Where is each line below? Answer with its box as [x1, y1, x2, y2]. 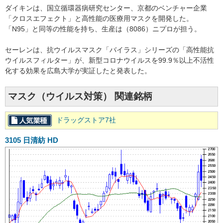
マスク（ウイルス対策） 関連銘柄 [8, 91, 152, 102]
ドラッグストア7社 [56, 115, 116, 124]
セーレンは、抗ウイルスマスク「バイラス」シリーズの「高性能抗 [5, 45, 214, 54]
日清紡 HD [23, 135, 58, 144]
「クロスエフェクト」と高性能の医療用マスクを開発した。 [5, 14, 193, 22]
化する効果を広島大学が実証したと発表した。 [5, 66, 151, 75]
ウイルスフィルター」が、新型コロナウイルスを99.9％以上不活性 [5, 56, 214, 64]
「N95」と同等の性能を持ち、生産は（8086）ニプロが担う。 [5, 24, 201, 33]
